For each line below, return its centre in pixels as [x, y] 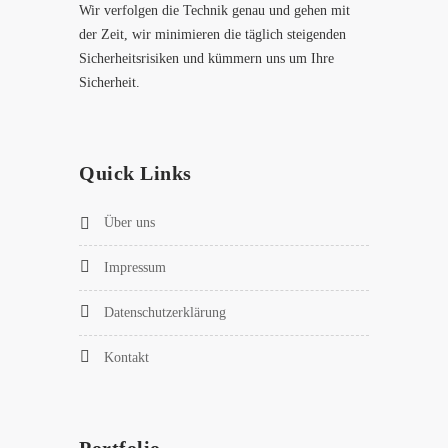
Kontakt [126, 357]
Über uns [129, 222]
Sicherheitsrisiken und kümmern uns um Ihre [206, 58]
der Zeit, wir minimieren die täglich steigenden [212, 34]
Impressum [135, 267]
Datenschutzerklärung [165, 312]
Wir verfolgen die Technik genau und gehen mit [214, 10]
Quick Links [135, 173]
